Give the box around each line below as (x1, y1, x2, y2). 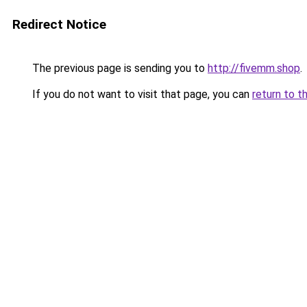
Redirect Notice (12, 16, 106, 32)
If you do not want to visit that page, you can (29, 88, 252, 101)
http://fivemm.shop (208, 62, 300, 75)
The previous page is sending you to (29, 62, 208, 75)
